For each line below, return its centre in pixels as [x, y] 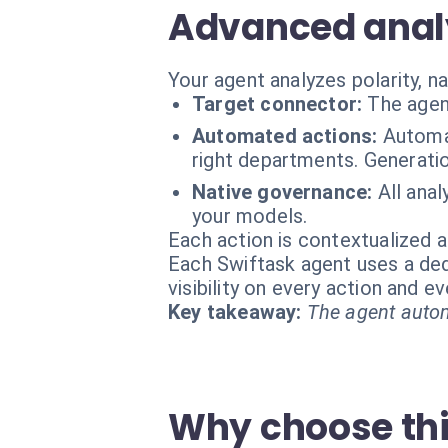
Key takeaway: [235, 312]
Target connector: [277, 104]
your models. [250, 216]
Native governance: [282, 192]
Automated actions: [285, 136]
